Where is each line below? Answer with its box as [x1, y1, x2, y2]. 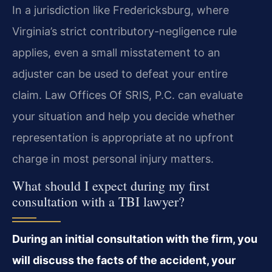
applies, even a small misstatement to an [12, 46, 220, 59]
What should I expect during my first [12, 177, 209, 195]
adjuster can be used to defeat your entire [12, 67, 228, 80]
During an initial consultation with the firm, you [12, 233, 257, 246]
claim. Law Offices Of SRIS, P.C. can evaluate [12, 88, 243, 101]
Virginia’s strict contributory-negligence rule [12, 24, 237, 38]
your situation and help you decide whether [12, 109, 235, 123]
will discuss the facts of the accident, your [12, 254, 236, 267]
